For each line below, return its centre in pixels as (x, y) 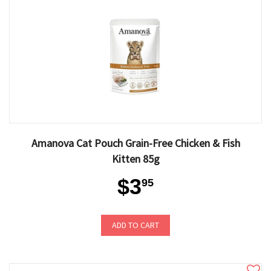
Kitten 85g (135, 159)
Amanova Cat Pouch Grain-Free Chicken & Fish (135, 143)
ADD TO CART (135, 225)
